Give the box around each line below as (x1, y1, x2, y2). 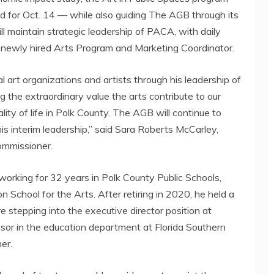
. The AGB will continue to (108, 106, 221, 119)
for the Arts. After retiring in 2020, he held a (40, 187, 234, 200)
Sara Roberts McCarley (115, 122, 217, 135)
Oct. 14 (23, 8, 55, 21)
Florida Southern (155, 220, 226, 233)
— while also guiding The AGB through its (55, 8, 239, 21)
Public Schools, (155, 171, 221, 183)
